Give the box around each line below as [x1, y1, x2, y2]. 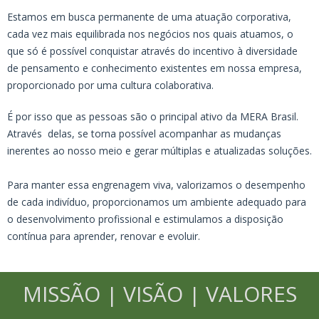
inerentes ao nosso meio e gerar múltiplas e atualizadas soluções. [7, 143, 312, 157]
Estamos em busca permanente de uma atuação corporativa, [7, 9, 291, 23]
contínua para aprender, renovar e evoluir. [7, 229, 200, 243]
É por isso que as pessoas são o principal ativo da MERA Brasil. [7, 109, 298, 123]
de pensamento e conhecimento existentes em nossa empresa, [7, 61, 302, 75]
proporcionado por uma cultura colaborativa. [7, 78, 214, 92]
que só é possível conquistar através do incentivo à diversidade [7, 43, 298, 58]
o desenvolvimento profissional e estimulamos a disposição [7, 211, 283, 226]
